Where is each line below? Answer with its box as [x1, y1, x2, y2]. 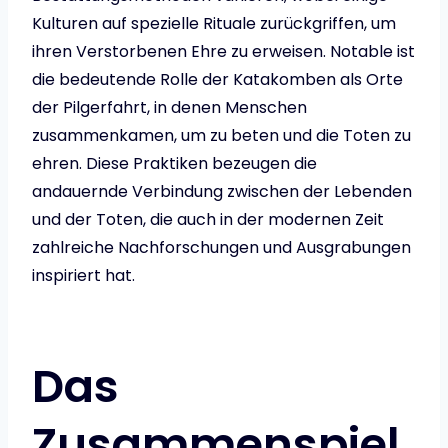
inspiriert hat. [32, 264, 135, 288]
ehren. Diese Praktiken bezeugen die [32, 152, 317, 176]
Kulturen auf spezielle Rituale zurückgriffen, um [32, 12, 396, 36]
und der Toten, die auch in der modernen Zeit [32, 208, 384, 232]
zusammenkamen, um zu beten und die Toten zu [32, 124, 411, 148]
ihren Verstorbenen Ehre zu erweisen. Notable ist [32, 40, 415, 64]
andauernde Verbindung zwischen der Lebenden [32, 180, 412, 204]
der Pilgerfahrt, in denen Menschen [32, 96, 307, 120]
